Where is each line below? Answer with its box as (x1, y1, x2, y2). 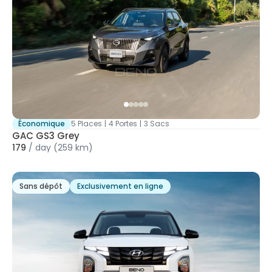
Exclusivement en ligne (77, 181, 163, 192)
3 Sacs (144, 118, 169, 129)
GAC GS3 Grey (12, 129, 80, 143)
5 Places (71, 118, 102, 129)
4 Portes (109, 118, 137, 129)
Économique (18, 118, 65, 129)
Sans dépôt (19, 181, 63, 192)
